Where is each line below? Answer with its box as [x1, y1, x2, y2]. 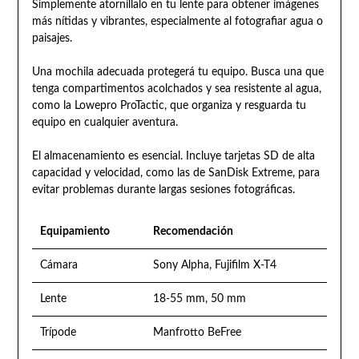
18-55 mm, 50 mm [152, 292, 246, 305]
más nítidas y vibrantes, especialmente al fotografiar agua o [31, 15, 323, 27]
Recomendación [152, 225, 233, 237]
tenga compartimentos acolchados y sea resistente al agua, [31, 83, 321, 95]
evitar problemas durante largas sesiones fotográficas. [31, 184, 295, 196]
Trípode [39, 326, 76, 338]
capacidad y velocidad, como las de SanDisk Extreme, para [31, 167, 320, 179]
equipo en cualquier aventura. [31, 116, 178, 128]
